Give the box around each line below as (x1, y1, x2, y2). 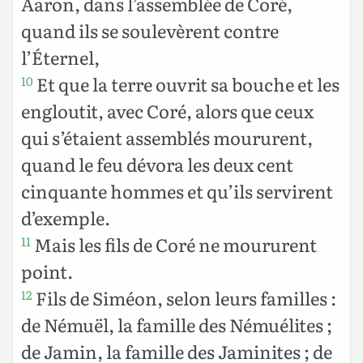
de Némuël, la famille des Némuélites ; (21, 311, 332, 339)
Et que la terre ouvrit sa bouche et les (33, 70, 340, 98)
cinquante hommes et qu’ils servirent (21, 177, 333, 205)
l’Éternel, (21, 44, 100, 71)
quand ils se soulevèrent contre (21, 17, 279, 45)
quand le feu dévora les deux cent (21, 151, 293, 178)
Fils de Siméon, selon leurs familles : (32, 284, 336, 312)
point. (21, 258, 73, 285)
